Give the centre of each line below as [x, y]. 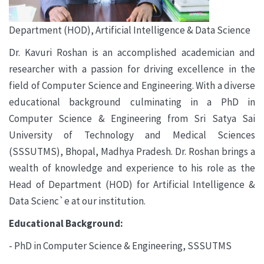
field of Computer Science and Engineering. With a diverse [132, 86]
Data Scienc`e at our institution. [77, 201]
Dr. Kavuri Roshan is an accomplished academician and [132, 53]
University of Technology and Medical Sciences [132, 135]
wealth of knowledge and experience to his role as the [132, 168]
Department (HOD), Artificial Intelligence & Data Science [130, 30]
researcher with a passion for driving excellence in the [132, 69]
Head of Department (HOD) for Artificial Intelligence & [132, 185]
